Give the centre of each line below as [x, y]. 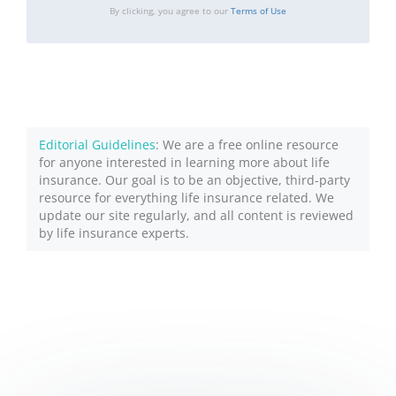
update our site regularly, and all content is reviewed [196, 215]
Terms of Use [259, 11]
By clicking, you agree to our [170, 11]
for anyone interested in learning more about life [184, 162]
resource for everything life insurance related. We [187, 198]
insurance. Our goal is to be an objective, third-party [194, 180]
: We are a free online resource [247, 145]
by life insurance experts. [114, 233]
